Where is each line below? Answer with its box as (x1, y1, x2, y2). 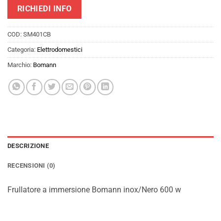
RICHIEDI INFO (17, 4, 72, 14)
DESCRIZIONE (7, 142, 49, 149)
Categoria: (7, 45, 37, 53)
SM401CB (23, 30, 51, 38)
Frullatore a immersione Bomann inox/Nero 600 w (7, 184, 181, 194)
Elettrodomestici (37, 45, 82, 53)
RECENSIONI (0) (7, 161, 56, 169)
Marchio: (7, 61, 33, 69)
